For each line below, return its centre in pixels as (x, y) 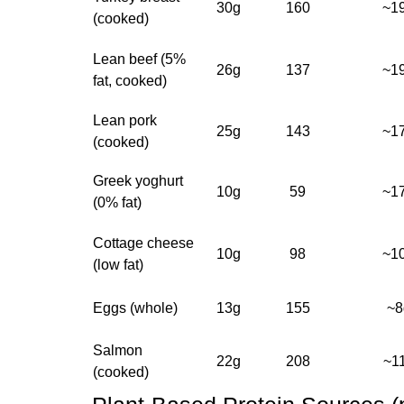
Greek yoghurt (138, 181)
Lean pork (125, 120)
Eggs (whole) (135, 308)
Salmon (118, 350)
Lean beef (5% (139, 59)
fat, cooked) (130, 81)
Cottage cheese (143, 243)
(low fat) (118, 265)
